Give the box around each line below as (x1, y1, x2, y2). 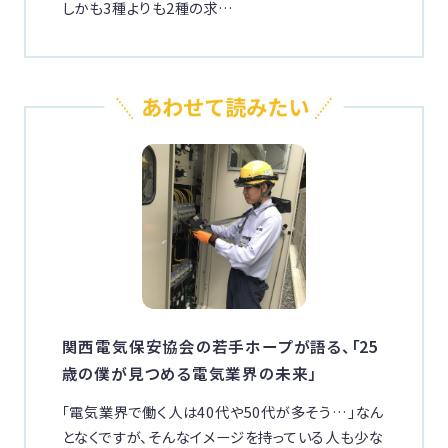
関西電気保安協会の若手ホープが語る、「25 (61, 334, 380, 357)
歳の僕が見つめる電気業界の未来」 (61, 361, 318, 384)
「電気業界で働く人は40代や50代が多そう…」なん (61, 400, 385, 422)
